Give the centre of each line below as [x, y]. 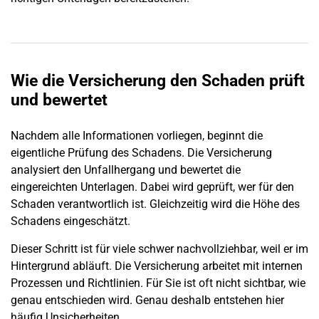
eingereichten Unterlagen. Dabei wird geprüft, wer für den [152, 187]
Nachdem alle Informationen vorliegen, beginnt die [137, 136]
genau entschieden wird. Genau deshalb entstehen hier [147, 300]
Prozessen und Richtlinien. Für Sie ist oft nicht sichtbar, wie [158, 283]
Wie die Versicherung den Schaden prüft [158, 81]
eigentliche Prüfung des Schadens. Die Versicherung [141, 153]
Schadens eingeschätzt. [70, 221]
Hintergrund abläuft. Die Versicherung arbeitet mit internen [157, 266]
